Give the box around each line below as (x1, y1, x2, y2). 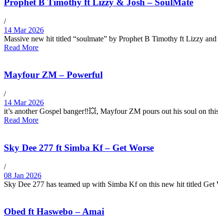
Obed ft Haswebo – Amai (4, 206, 104, 217)
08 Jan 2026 (4, 171, 41, 180)
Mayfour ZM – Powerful (4, 70, 103, 80)
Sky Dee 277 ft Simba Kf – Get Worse (4, 142, 154, 153)
